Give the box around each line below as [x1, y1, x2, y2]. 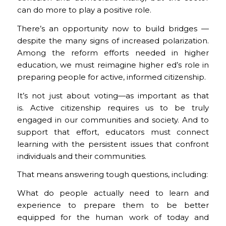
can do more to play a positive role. [17, 5, 151, 15]
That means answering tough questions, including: [17, 169, 208, 180]
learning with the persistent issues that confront [17, 139, 209, 149]
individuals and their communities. [17, 151, 146, 161]
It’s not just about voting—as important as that [17, 90, 209, 100]
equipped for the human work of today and [17, 212, 209, 222]
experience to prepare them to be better [17, 200, 209, 210]
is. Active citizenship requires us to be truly [17, 102, 209, 112]
